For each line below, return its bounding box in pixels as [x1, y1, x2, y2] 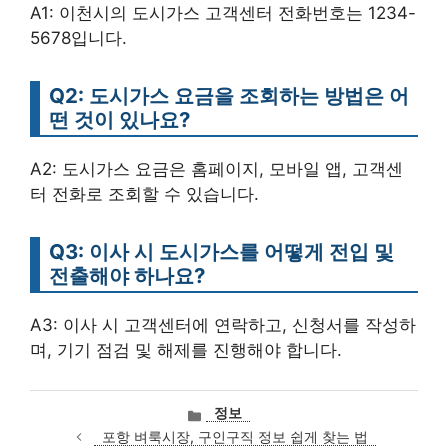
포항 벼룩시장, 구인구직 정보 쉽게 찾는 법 [101, 428, 368, 445]
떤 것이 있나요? [49, 106, 190, 132]
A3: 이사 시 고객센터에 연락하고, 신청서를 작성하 [30, 314, 416, 335]
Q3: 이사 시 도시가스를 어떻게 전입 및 [49, 238, 394, 264]
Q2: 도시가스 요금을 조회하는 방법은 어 [49, 82, 409, 108]
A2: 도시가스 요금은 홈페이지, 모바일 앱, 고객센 [30, 158, 403, 179]
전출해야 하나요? [49, 262, 205, 288]
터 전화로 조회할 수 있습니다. [30, 183, 259, 204]
